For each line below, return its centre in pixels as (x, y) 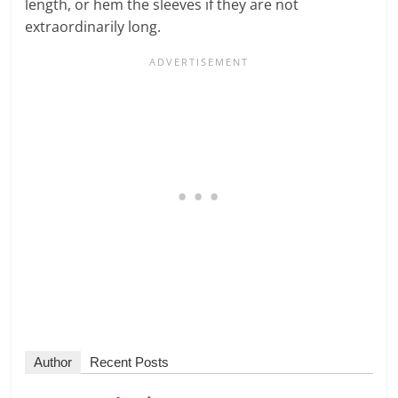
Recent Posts (130, 362)
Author (53, 362)
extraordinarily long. (93, 26)
